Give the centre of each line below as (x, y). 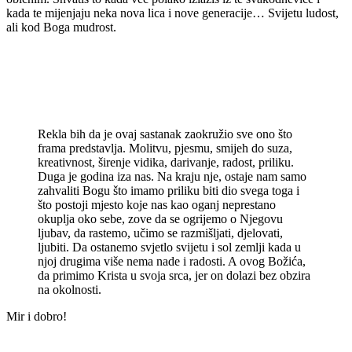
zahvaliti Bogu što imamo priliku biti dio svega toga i (169, 190)
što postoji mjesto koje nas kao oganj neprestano (157, 204)
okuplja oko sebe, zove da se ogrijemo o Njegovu (160, 218)
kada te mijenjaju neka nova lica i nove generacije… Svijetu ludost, (172, 13)
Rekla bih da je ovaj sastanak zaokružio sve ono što (165, 134)
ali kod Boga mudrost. (61, 27)
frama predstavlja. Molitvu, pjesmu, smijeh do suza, (165, 148)
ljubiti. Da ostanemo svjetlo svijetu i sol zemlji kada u (169, 247)
